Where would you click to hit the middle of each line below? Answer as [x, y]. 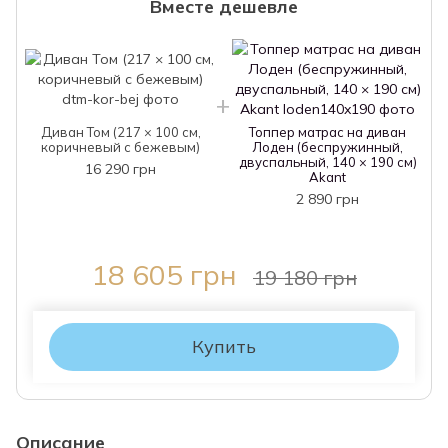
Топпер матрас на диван [327, 132]
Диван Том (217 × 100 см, [120, 132]
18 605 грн [164, 275]
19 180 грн [305, 278]
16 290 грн [120, 169]
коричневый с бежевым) [120, 147]
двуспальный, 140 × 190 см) [327, 162]
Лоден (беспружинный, [327, 147]
